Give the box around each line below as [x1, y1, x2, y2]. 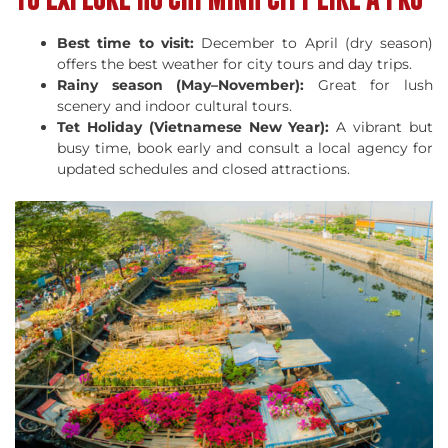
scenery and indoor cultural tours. [57, 96, 292, 115]
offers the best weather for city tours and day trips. [57, 54, 412, 73]
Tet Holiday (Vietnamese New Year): [57, 117, 337, 136]
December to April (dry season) [193, 33, 433, 52]
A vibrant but [336, 117, 434, 136]
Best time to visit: [57, 33, 194, 52]
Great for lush [317, 75, 434, 94]
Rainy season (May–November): [57, 75, 318, 94]
